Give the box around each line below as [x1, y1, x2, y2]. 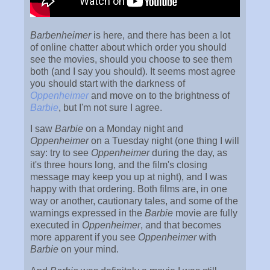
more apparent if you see [30, 232, 138, 243]
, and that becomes [140, 220, 221, 231]
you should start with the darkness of [30, 78, 185, 89]
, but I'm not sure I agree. [58, 102, 165, 113]
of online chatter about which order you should [30, 42, 227, 52]
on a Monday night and [83, 124, 183, 134]
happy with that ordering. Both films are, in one [30, 184, 227, 195]
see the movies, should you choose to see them [30, 54, 232, 64]
